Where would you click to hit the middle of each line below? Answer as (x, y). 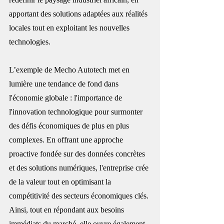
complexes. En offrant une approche (67, 139)
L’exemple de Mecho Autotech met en (70, 69)
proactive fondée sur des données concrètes (78, 153)
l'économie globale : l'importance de (66, 97)
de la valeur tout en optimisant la (61, 181)
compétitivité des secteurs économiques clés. (80, 195)
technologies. (30, 41)
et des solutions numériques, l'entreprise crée (80, 167)
